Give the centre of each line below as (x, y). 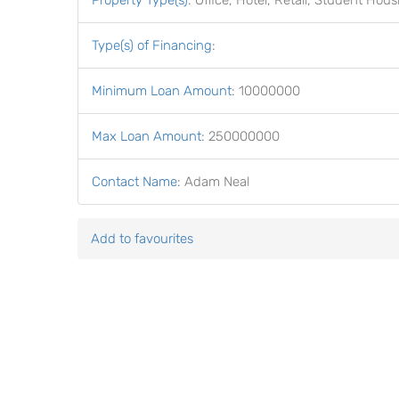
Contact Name (134, 182)
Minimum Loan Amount (162, 91)
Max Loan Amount (147, 136)
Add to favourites (142, 239)
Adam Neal (217, 182)
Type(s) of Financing (152, 45)
